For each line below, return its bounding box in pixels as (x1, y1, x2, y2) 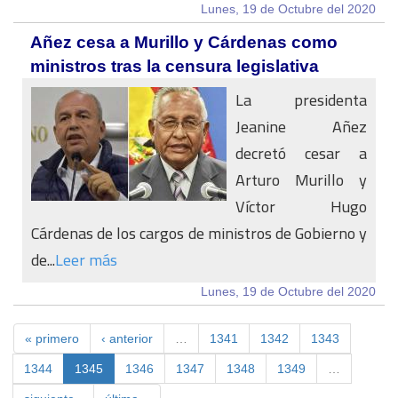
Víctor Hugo (235, 192, 367, 221)
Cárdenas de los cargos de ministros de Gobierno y (31, 219, 367, 248)
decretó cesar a (235, 139, 367, 168)
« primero (25, 331, 79, 346)
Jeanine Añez (235, 112, 367, 141)
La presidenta (235, 85, 367, 115)
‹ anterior (101, 331, 153, 346)
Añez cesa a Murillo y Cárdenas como (30, 33, 338, 52)
